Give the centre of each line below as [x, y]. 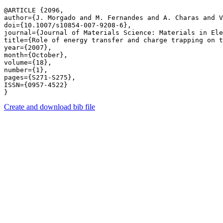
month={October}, [36, 55]
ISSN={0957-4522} [36, 85]
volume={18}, [28, 62]
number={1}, [26, 70]
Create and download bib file [50, 107]
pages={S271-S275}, [40, 77]
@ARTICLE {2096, [34, 10]
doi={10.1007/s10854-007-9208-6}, [68, 25]
